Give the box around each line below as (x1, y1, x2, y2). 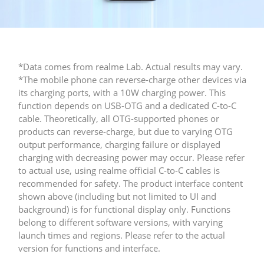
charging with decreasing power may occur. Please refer (18, 151, 245, 164)
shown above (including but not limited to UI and (18, 190, 217, 203)
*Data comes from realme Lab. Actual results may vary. (18, 60, 243, 72)
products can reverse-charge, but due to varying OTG (18, 126, 233, 138)
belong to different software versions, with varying (18, 216, 223, 229)
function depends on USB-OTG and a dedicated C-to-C (18, 100, 237, 112)
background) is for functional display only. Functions (18, 203, 231, 216)
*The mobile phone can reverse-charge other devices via (18, 74, 247, 86)
